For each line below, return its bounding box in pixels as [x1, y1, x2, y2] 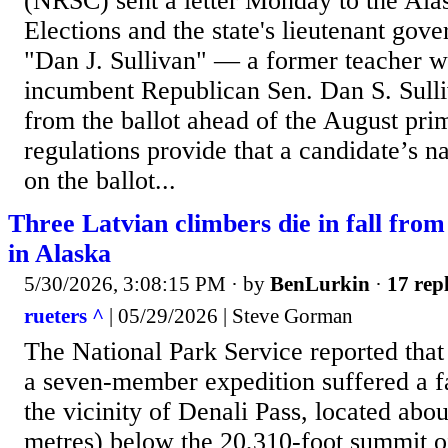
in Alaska [8, 239, 111, 269]
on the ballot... [24, 166, 176, 196]
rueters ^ [24, 303, 104, 328]
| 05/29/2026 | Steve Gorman [104, 303, 353, 328]
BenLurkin [270, 272, 370, 297]
